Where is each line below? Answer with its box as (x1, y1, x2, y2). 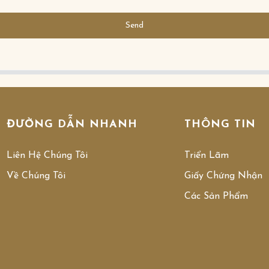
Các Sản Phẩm (184, 191, 249, 201)
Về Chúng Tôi (6, 171, 65, 181)
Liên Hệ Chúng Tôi (6, 150, 88, 160)
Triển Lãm (184, 150, 229, 160)
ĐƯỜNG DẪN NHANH (6, 118, 138, 130)
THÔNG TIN (184, 118, 256, 130)
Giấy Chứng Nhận (184, 171, 263, 181)
